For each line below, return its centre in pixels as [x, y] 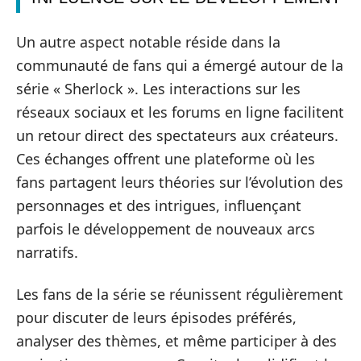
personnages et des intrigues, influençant [159, 205]
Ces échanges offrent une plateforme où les [166, 159]
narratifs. [47, 252]
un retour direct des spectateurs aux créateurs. [177, 135]
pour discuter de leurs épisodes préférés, [156, 317]
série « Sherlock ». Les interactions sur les [158, 89]
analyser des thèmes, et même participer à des [176, 340]
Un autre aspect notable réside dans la [148, 42]
